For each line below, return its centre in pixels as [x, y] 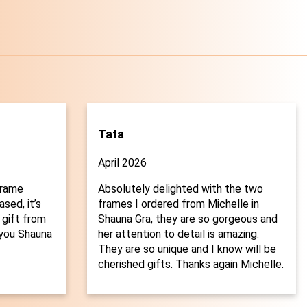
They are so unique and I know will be [187, 249]
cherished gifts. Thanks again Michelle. [191, 265]
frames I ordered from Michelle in [178, 204]
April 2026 [122, 163]
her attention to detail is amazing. [178, 234]
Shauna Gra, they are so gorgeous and [187, 219]
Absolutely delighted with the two [180, 189]
